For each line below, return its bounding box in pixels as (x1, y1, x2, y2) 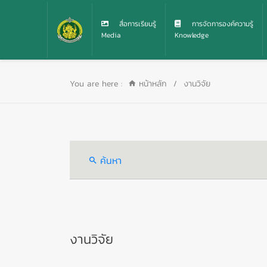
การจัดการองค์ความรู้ (188, 18, 253, 29)
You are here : (70, 77, 122, 90)
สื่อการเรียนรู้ (116, 18, 156, 29)
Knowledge (174, 30, 209, 41)
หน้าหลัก (136, 77, 167, 90)
